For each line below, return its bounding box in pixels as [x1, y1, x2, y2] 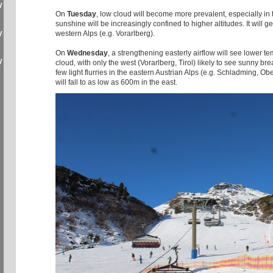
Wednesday [67, 48, 108, 57]
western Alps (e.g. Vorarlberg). [55, 29, 155, 38]
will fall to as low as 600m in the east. [55, 77, 177, 87]
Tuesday [67, 9, 96, 18]
